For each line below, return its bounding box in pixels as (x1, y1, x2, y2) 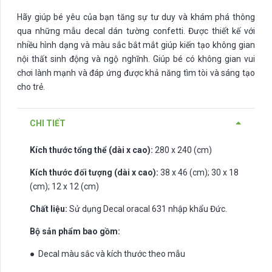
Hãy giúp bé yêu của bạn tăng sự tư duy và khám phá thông (17, 12, 255, 22)
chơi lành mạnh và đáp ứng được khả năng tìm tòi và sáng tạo (17, 68, 255, 78)
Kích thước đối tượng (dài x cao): (30, 168, 160, 178)
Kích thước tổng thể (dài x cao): (30, 145, 153, 155)
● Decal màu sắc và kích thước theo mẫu (30, 249, 185, 259)
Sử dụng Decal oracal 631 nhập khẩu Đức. (69, 204, 227, 214)
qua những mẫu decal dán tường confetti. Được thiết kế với (17, 26, 255, 36)
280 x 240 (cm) (153, 145, 212, 155)
